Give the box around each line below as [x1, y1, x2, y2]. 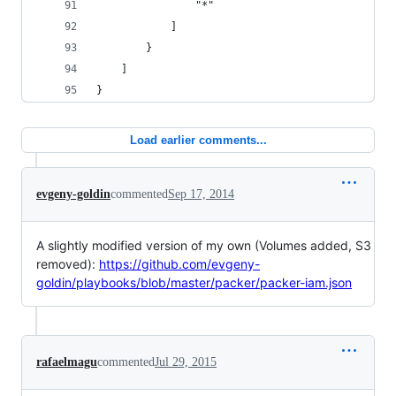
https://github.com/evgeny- [99, 256, 260, 271]
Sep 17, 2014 [168, 187, 234, 201]
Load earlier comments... [129, 133, 267, 147]
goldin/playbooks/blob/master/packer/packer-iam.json [36, 275, 352, 290]
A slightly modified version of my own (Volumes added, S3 [36, 238, 371, 253]
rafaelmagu [36, 355, 97, 369]
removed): [36, 256, 99, 271]
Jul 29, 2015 [155, 355, 217, 369]
